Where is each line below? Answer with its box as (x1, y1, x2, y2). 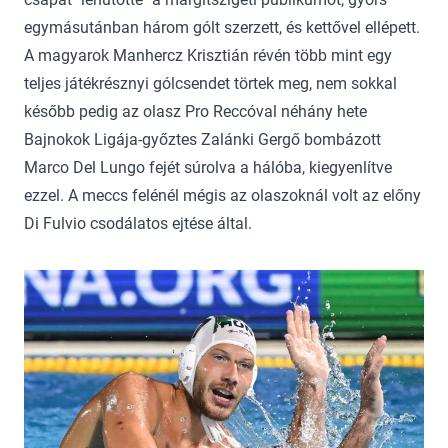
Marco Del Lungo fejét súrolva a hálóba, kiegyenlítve (24, 158, 392, 178)
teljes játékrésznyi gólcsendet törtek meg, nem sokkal (24, 74, 397, 94)
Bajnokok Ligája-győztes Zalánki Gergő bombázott (24, 130, 381, 150)
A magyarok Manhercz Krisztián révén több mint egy (24, 46, 392, 66)
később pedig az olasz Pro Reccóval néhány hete (24, 102, 367, 122)
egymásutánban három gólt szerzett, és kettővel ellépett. (24, 18, 420, 38)
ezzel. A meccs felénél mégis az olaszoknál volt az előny (24, 186, 421, 206)
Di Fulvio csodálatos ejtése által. (24, 214, 252, 234)
